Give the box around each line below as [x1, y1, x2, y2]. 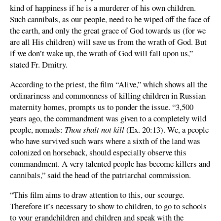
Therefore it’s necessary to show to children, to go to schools [10, 200, 207, 212]
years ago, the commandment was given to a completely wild [10, 112, 206, 124]
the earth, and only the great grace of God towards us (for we [10, 25, 206, 37]
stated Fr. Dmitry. [10, 59, 68, 71]
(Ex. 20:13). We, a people [124, 124, 209, 136]
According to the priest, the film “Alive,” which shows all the [10, 78, 207, 90]
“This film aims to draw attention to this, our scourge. [10, 188, 184, 200]
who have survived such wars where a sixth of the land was [10, 135, 200, 147]
